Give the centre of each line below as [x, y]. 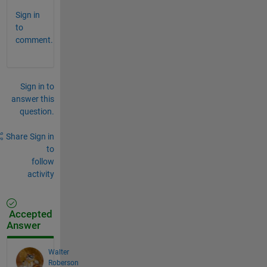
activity [41, 174]
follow [43, 161]
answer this [32, 99]
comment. [34, 40]
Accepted [29, 214]
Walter [58, 252]
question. [37, 111]
